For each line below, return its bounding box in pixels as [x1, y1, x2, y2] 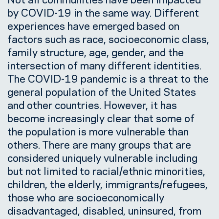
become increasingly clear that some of [7, 109, 195, 125]
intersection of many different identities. [7, 57, 201, 72]
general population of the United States [7, 83, 196, 98]
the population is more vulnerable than [7, 123, 189, 138]
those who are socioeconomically [7, 189, 164, 204]
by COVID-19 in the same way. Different [7, 4, 199, 19]
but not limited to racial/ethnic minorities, [7, 162, 205, 177]
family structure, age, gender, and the [7, 44, 184, 59]
